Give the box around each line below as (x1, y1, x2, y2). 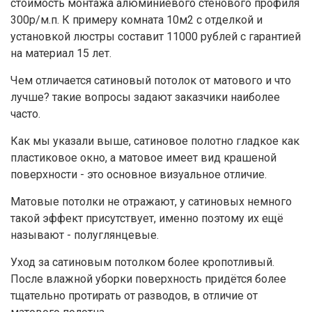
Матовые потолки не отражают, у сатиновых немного (10, 195, 292, 209)
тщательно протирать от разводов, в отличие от (10, 289, 258, 303)
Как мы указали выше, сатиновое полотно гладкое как (10, 134, 299, 148)
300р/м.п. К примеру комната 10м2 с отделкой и (10, 13, 263, 27)
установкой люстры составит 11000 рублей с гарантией (10, 30, 301, 44)
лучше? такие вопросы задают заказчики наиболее (10, 91, 280, 104)
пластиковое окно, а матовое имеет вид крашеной (10, 151, 276, 165)
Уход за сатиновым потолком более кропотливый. (10, 256, 274, 270)
